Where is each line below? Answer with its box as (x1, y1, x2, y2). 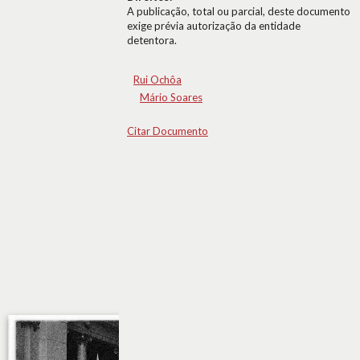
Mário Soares (140, 91, 202, 104)
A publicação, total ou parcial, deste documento (127, 5, 350, 18)
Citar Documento (127, 125, 208, 137)
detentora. (127, 34, 177, 47)
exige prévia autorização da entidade (127, 19, 301, 32)
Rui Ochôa (133, 73, 182, 86)
